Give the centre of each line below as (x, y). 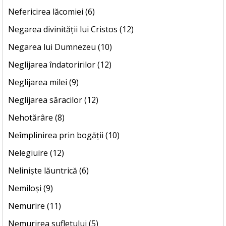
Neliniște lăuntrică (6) (48, 171)
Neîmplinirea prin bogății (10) (64, 135)
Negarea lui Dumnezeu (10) (60, 47)
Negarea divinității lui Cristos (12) (71, 30)
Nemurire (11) (35, 206)
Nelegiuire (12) (36, 153)
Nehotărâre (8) (36, 118)
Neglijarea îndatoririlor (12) (60, 65)
